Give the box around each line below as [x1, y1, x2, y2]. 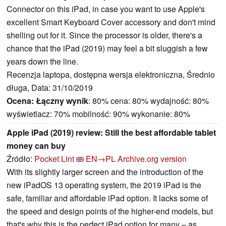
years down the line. [7, 55, 78, 68]
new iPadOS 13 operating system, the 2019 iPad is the [7, 179, 201, 191]
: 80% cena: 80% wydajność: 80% [88, 95, 209, 107]
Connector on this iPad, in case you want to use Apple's [7, 3, 205, 15]
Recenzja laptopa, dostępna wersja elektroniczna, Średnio [7, 69, 215, 81]
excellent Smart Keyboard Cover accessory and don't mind [7, 16, 215, 28]
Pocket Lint [34, 153, 74, 165]
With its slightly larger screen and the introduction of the [7, 166, 203, 178]
